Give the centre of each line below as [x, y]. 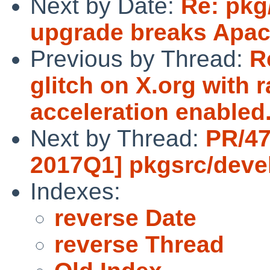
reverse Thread [139, 244]
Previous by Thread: [140, 58]
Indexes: [75, 191]
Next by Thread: [118, 138]
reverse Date [125, 218]
